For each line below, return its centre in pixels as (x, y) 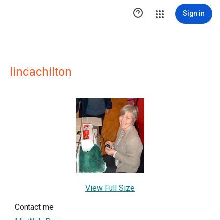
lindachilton (41, 72)
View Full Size (110, 188)
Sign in (194, 13)
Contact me (34, 207)
